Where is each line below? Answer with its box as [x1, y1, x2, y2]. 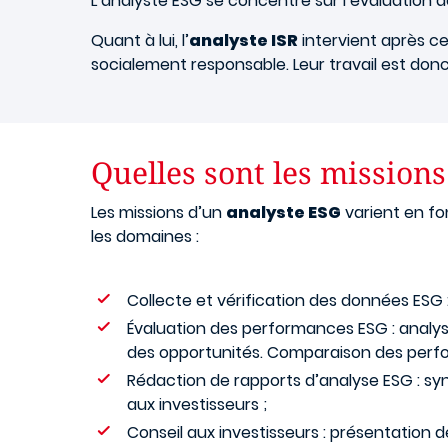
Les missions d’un [91, 201, 226, 224]
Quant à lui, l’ [91, 29, 189, 52]
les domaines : [91, 225, 199, 248]
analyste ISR [189, 29, 298, 52]
